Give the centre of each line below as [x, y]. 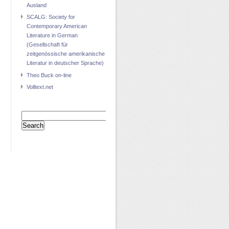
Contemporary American [57, 26]
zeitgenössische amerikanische [66, 54]
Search [30, 115]
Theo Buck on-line [49, 75]
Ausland [37, 5]
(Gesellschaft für [47, 45]
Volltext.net [40, 87]
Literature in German [52, 36]
